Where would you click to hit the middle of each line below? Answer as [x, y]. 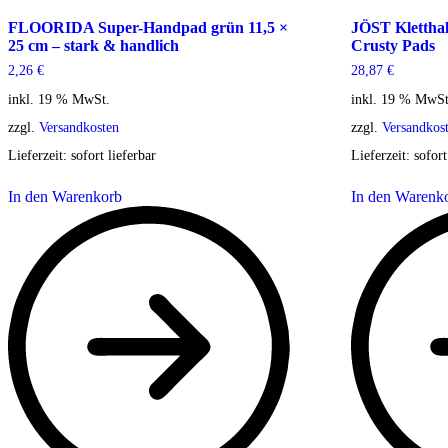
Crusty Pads [393, 46]
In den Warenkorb [65, 196]
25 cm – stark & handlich [93, 46]
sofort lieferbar [113, 154]
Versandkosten [79, 126]
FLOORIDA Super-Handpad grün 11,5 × [148, 28]
